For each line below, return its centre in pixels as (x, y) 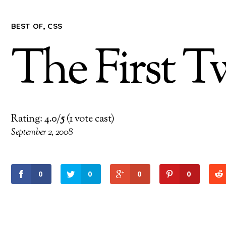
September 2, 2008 (42, 132)
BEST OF (27, 26)
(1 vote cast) (90, 119)
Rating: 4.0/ (36, 119)
